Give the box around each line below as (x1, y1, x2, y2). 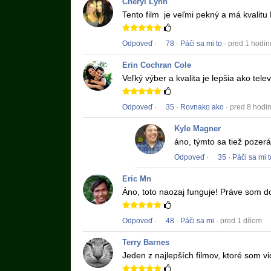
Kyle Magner (174, 124, 221, 134)
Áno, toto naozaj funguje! (122, 187, 220, 197)
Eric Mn (122, 174, 151, 184)
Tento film (122, 10, 162, 20)
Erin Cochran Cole (122, 60, 191, 70)
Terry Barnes (122, 238, 169, 247)
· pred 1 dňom (214, 217, 262, 226)
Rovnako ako (180, 103, 224, 112)
